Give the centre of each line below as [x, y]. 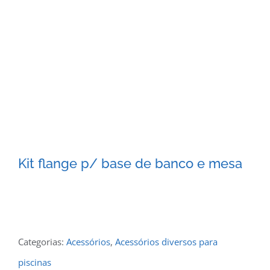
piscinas [35, 262]
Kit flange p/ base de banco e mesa [130, 163]
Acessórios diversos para [166, 242]
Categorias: [42, 242]
